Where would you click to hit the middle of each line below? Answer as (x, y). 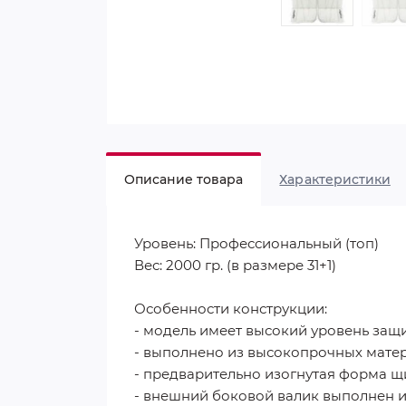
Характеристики (335, 180)
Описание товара (184, 180)
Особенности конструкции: (231, 309)
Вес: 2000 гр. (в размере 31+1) (235, 266)
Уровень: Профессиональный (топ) (256, 244)
